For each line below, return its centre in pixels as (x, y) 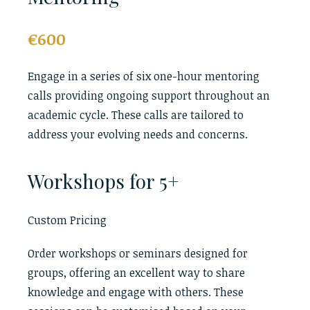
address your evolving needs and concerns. (138, 134)
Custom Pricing (67, 220)
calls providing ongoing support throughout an (149, 95)
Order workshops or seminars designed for (138, 253)
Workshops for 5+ (103, 181)
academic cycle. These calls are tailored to (136, 115)
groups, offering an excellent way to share (136, 273)
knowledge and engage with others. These (136, 292)
